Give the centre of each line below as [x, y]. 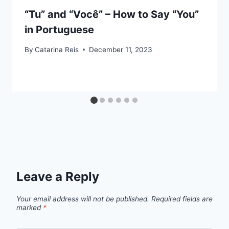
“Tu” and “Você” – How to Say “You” [112, 15]
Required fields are [182, 199]
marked [30, 208]
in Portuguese [59, 30]
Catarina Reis [57, 49]
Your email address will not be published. [83, 199]
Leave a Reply [58, 176]
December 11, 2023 [121, 49]
